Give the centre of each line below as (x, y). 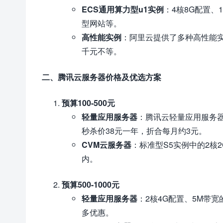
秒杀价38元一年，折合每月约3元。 (144, 131)
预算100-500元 (88, 103)
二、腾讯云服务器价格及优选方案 (102, 77)
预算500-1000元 (91, 184)
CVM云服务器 (107, 145)
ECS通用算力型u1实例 (123, 9)
